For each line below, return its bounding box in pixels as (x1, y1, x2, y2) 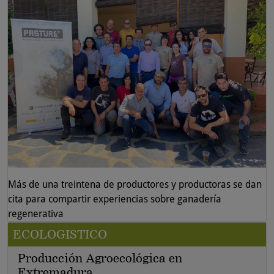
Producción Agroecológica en (18, 250, 182, 265)
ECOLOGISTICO (13, 226, 107, 242)
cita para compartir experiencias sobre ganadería (8, 193, 221, 205)
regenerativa (8, 207, 64, 220)
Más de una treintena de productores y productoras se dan (8, 178, 262, 190)
